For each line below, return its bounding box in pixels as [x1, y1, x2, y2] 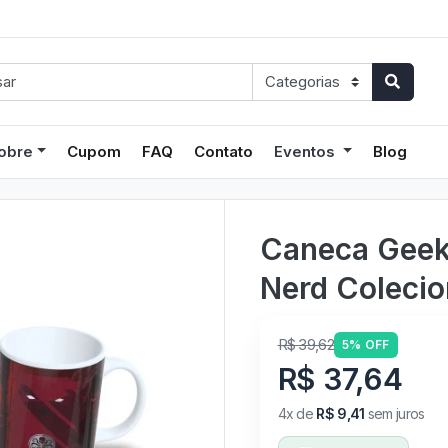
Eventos [274, 141, 340, 161]
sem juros [364, 404, 425, 422]
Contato [194, 141, 254, 161]
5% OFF [341, 336, 390, 352]
